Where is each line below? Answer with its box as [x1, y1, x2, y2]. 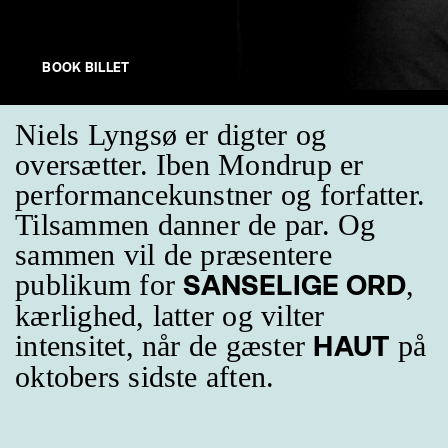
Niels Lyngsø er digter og [15, 117, 327, 152]
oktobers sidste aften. [15, 359, 275, 394]
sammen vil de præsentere [15, 237, 332, 272]
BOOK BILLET [42, 59, 130, 75]
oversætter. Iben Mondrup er [15, 147, 364, 182]
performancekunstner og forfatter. [15, 177, 426, 212]
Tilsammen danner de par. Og [15, 207, 376, 242]
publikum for [15, 267, 184, 302]
